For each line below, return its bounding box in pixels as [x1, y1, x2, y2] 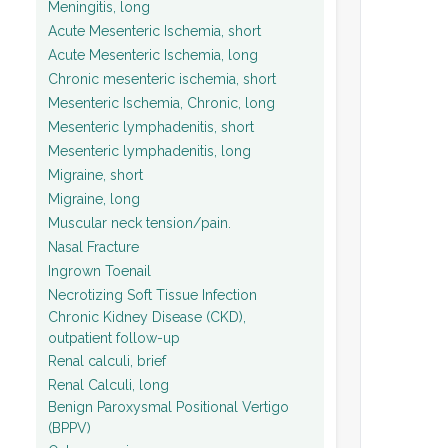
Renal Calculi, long [48, 376, 169, 393]
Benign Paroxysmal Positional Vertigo [48, 399, 289, 415]
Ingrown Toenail [48, 262, 151, 279]
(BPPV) [48, 420, 91, 436]
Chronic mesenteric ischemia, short [48, 70, 276, 87]
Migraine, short [48, 166, 143, 183]
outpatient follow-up [48, 330, 180, 346]
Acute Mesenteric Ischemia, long [48, 46, 258, 63]
